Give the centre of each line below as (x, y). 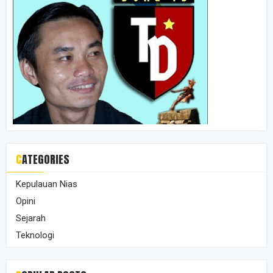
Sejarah (31, 218)
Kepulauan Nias (47, 184)
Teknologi (35, 236)
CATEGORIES (46, 160)
